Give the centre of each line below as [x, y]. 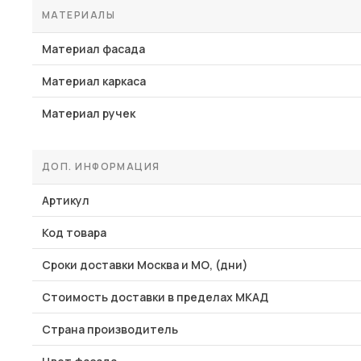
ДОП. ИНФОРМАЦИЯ [101, 166]
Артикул [66, 200]
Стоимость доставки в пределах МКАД [155, 297]
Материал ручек [89, 113]
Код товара [74, 232]
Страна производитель [110, 329]
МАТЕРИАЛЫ [79, 15]
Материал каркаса [94, 81]
